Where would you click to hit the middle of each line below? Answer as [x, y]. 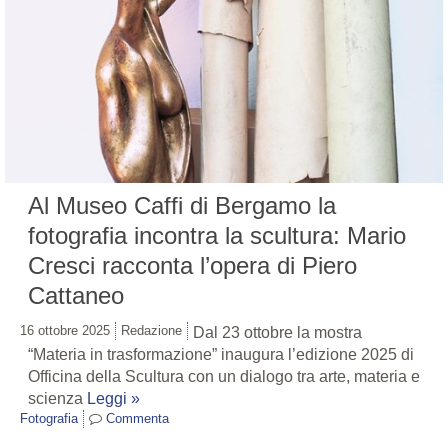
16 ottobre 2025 [65, 331]
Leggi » [113, 399]
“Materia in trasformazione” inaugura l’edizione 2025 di [221, 355]
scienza [57, 399]
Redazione [151, 331]
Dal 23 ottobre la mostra [277, 333]
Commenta [137, 419]
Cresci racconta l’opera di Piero [192, 266]
